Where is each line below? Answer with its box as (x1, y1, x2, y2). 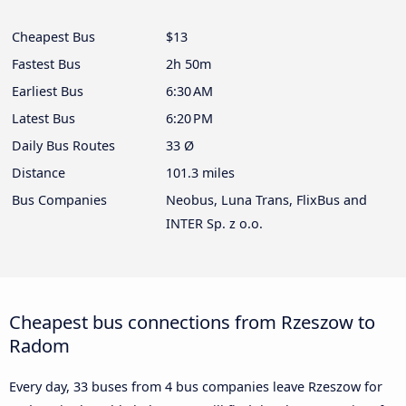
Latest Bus (12, 110, 75, 128)
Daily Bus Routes (12, 137, 115, 155)
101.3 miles (166, 164, 235, 182)
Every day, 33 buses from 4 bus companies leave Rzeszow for (9, 378, 382, 396)
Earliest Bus (12, 82, 83, 101)
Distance (12, 164, 65, 182)
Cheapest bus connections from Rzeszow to (9, 309, 375, 335)
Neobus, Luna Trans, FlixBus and (166, 191, 367, 209)
